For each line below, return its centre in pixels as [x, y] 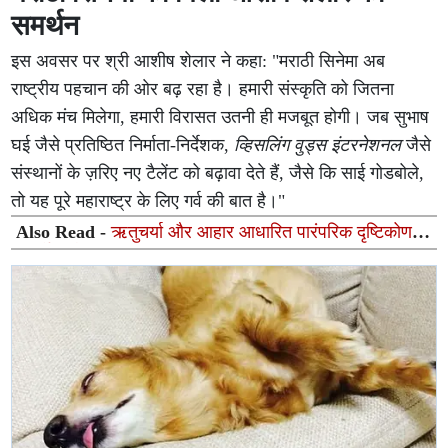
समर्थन [45, 26]
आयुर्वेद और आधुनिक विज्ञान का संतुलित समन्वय [167, 253]
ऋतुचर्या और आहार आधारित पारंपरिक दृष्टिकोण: [264, 232]
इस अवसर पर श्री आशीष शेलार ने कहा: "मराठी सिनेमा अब [198, 61]
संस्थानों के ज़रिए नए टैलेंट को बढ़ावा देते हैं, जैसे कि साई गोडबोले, [218, 173]
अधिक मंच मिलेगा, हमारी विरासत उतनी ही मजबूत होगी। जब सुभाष [220, 117]
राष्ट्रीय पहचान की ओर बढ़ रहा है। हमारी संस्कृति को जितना [203, 89]
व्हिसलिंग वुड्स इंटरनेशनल [318, 145]
